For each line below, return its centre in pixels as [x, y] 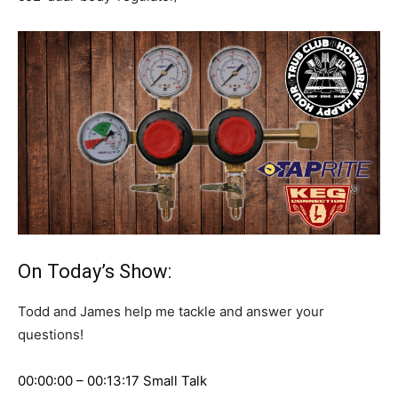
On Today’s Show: [95, 272]
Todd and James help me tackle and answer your [171, 312]
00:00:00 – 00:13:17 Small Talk [112, 381]
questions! [51, 335]
